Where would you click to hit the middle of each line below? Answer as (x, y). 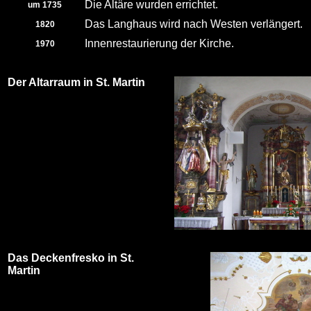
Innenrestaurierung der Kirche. (159, 43)
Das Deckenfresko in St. (71, 258)
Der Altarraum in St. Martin (76, 82)
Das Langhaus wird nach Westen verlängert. (194, 24)
